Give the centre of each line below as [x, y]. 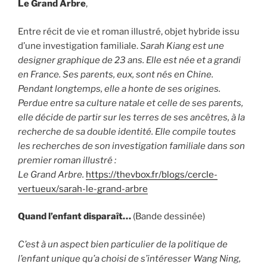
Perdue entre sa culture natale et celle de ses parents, [131, 103]
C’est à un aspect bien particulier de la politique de [123, 244]
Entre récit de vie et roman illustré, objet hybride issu [129, 31]
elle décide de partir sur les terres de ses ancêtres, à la [131, 117]
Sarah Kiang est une [182, 46]
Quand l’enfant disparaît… [75, 217]
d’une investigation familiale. [79, 46]
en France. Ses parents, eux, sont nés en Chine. [116, 74]
